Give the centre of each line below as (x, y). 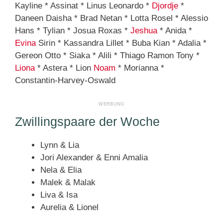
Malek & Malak (68, 183)
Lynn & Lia (60, 145)
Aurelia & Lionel (69, 208)
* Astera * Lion (64, 68)
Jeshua (144, 30)
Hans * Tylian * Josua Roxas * (73, 30)
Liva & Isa (59, 195)
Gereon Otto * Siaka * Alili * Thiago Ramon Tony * (107, 55)
